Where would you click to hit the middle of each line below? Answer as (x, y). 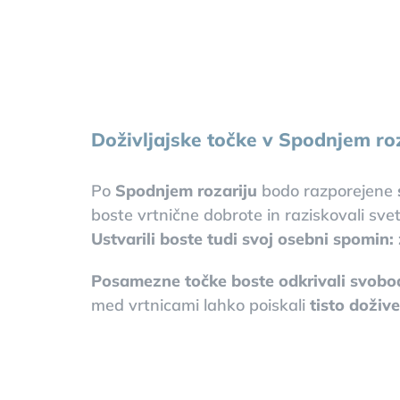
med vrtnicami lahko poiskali (198, 304)
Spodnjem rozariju (186, 190)
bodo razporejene (327, 190)
